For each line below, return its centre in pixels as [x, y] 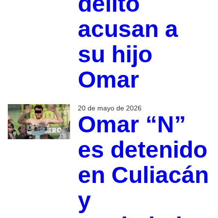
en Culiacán [143, 175]
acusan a [128, 29]
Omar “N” [132, 125]
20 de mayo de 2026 [109, 108]
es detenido [142, 150]
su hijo [115, 54]
